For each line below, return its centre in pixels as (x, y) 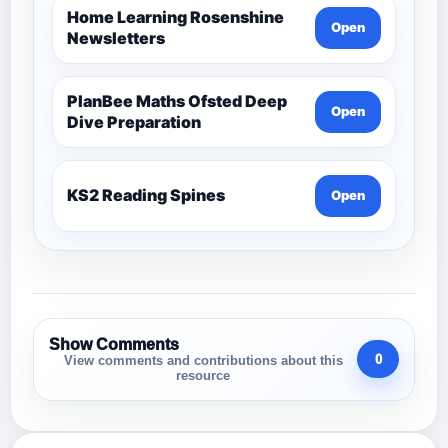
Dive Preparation (134, 121)
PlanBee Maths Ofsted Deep (177, 100)
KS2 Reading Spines (146, 195)
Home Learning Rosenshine (175, 16)
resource (203, 375)
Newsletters (116, 37)
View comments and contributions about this (203, 360)
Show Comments (114, 344)
